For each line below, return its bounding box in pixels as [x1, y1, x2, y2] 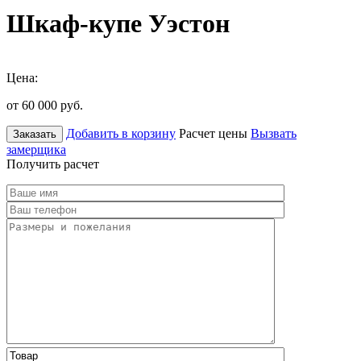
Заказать [13, 127, 56, 140]
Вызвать [251, 126, 297, 140]
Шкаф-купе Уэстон [6, 9, 230, 39]
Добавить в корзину [66, 126, 176, 140]
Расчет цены [179, 126, 247, 140]
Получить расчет [6, 156, 99, 171]
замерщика [6, 142, 66, 156]
